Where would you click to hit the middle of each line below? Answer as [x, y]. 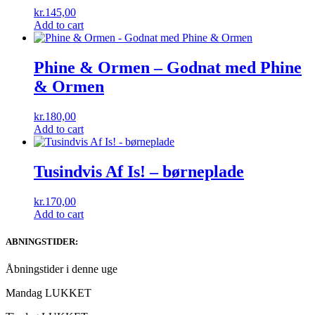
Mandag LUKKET [49, 293]
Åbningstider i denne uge [62, 269]
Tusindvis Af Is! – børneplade [139, 172]
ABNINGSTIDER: [42, 242]
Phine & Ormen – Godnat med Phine [168, 68]
